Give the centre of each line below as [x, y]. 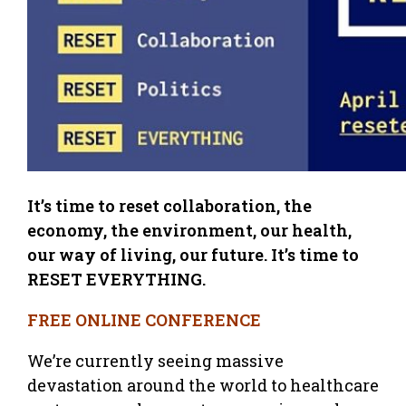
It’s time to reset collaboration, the [169, 205]
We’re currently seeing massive [155, 360]
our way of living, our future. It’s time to [193, 254]
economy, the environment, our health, [189, 230]
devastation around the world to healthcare [203, 385]
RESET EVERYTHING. [116, 279]
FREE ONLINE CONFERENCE [144, 319]
